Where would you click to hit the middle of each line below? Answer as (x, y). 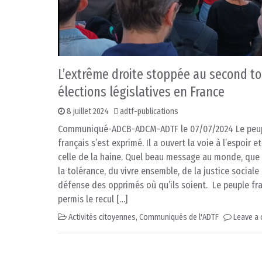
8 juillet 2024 (88, 112)
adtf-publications (149, 112)
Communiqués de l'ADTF (179, 218)
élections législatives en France (141, 92)
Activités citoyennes (102, 218)
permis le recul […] (93, 199)
